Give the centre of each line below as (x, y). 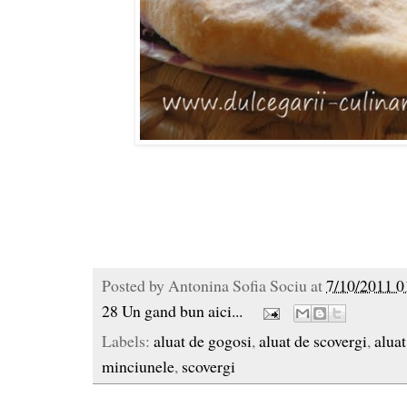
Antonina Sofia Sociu (238, 286)
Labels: (128, 341)
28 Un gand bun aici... (172, 311)
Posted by (135, 286)
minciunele (138, 367)
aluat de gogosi (203, 341)
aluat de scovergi (313, 341)
